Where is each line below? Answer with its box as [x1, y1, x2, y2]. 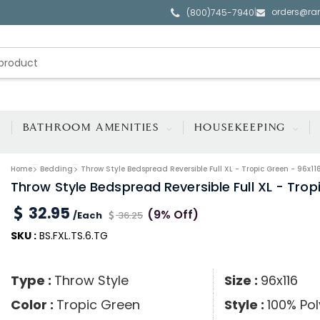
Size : [224, 271, 261, 290]
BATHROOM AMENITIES [22, 122, 164, 133]
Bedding [39, 163, 73, 174]
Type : [10, 271, 54, 290]
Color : [10, 296, 56, 314]
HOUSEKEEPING [194, 122, 291, 133]
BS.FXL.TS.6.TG [36, 229, 108, 244]
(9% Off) [146, 206, 199, 224]
